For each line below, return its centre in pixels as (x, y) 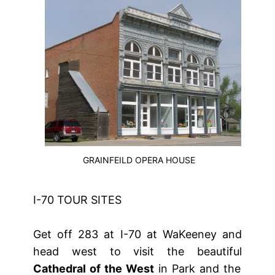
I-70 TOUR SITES (77, 200)
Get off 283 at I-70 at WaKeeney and (137, 234)
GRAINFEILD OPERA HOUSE (139, 160)
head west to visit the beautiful (137, 252)
